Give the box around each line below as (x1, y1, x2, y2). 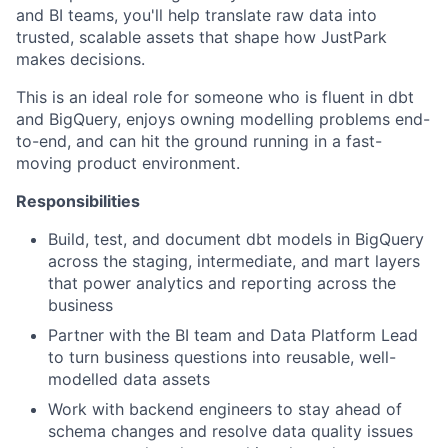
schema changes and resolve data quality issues (48, 420, 413, 441)
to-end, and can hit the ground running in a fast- (16, 130, 382, 151)
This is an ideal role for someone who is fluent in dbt (16, 86, 414, 107)
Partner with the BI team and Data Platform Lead (48, 324, 418, 345)
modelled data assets (48, 368, 210, 389)
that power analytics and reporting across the (48, 272, 396, 293)
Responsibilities (16, 190, 140, 211)
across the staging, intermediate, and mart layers (48, 250, 420, 271)
